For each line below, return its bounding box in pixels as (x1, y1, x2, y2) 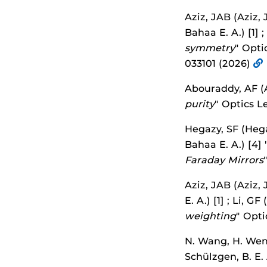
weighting (185, 210, 236, 222)
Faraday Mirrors (185, 154, 263, 166)
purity (185, 98, 215, 110)
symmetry (185, 42, 235, 54)
